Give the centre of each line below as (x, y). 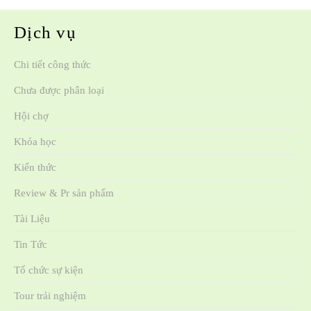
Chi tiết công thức (52, 64)
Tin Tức (31, 244)
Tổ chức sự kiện (49, 270)
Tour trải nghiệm (50, 295)
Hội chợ (31, 116)
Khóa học (35, 141)
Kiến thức (35, 167)
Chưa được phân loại (59, 90)
